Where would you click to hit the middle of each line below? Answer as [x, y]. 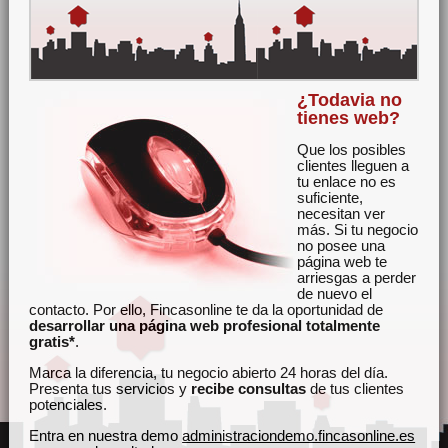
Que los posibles [352, 149]
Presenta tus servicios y [110, 388]
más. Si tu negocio [358, 229]
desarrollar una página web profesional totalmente [205, 325]
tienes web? [349, 117]
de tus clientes [355, 388]
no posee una [341, 245]
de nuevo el [335, 293]
